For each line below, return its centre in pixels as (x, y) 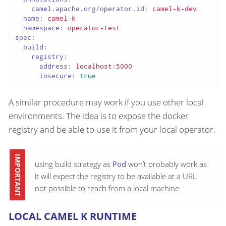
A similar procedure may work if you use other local (106, 102)
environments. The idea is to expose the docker (99, 116)
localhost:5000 (104, 66)
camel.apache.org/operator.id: (90, 8)
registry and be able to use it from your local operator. (112, 130)
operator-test (94, 27)
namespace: (43, 27)
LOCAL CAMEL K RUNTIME (73, 216)
